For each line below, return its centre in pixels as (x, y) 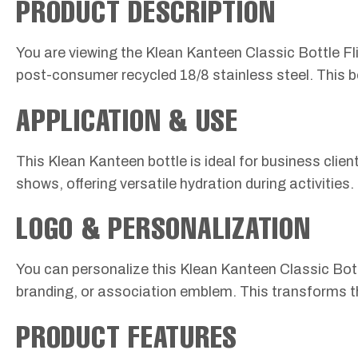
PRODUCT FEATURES (127, 336)
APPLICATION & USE (127, 119)
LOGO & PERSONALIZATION (163, 228)
